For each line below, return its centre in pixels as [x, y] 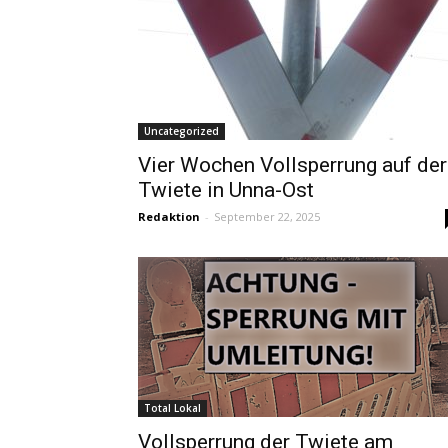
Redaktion [169, 216]
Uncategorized [181, 131]
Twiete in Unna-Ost [226, 190]
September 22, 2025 [267, 216]
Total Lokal [172, 408]
